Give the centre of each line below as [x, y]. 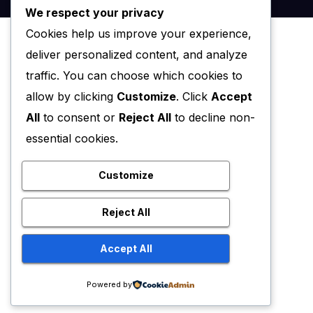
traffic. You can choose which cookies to [134, 75]
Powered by [110, 284]
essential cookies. [72, 138]
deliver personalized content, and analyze [137, 54]
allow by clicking [71, 96]
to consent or [79, 117]
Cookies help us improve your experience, [139, 33]
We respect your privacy [95, 12]
